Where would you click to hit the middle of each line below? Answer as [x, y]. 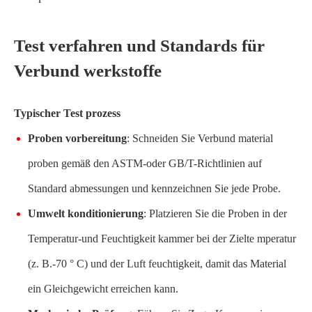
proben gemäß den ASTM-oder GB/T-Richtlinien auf [145, 163]
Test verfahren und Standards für [139, 46]
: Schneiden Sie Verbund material [200, 138]
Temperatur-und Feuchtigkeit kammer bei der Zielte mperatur [162, 239]
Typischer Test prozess [67, 113]
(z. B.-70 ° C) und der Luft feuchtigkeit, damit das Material [157, 264]
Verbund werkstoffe [88, 71]
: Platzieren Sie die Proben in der [215, 213]
